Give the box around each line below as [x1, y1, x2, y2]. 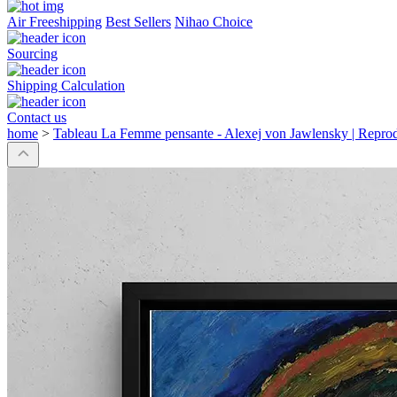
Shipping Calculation [7, 78, 125, 94]
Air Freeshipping [7, 14, 102, 30]
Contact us [7, 110, 66, 126]
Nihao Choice [175, 14, 253, 30]
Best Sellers [105, 14, 171, 30]
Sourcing [7, 46, 58, 62]
